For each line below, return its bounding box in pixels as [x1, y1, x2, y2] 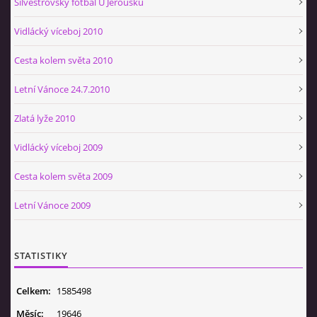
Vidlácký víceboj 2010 [14, 24, 103, 38]
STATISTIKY [14, 248, 68, 262]
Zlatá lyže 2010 [14, 111, 75, 125]
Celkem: [16, 284, 51, 297]
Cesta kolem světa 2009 [14, 169, 113, 183]
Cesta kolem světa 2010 [14, 53, 113, 67]
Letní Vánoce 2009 [14, 198, 91, 212]
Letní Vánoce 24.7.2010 [14, 82, 110, 96]
